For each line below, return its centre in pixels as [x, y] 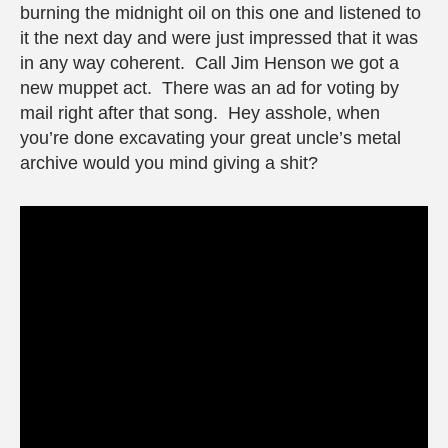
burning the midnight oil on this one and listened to [220, 12]
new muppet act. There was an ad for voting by [209, 87]
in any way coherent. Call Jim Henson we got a [209, 62]
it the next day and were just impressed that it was [219, 37]
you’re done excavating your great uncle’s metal [210, 137]
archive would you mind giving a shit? [169, 162]
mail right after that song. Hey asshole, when [200, 112]
